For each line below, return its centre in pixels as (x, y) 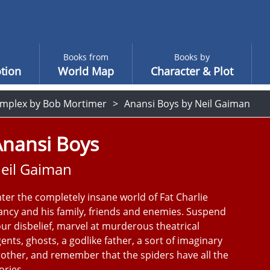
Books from (86, 57)
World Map (86, 71)
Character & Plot (192, 71)
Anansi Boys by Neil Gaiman (187, 104)
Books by (192, 57)
